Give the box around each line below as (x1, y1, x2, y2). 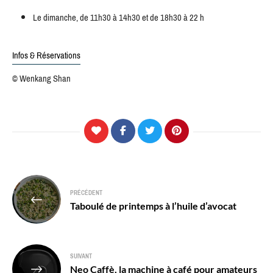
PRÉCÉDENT (70, 186, 102, 199)
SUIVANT (70, 250, 92, 263)
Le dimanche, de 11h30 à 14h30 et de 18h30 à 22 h (33, 9, 204, 27)
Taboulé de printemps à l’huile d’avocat (70, 199, 236, 211)
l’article (12, 214, 61, 232)
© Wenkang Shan (12, 70, 71, 88)
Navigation (12, 175, 85, 193)
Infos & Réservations (12, 47, 80, 65)
